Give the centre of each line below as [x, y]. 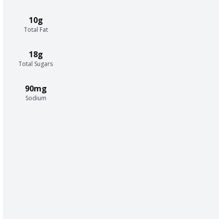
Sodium [36, 98]
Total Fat [36, 29]
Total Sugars [36, 64]
